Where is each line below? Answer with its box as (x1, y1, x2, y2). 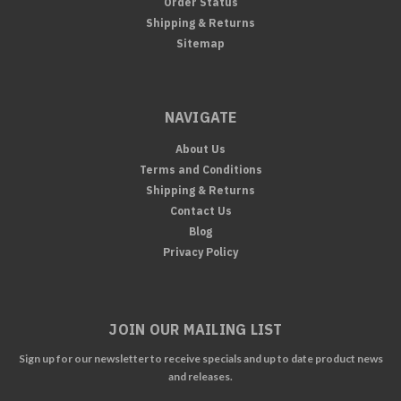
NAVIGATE (164, 107, 237, 126)
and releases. (168, 369, 233, 383)
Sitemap (176, 36, 225, 50)
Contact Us (169, 203, 232, 218)
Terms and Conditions (139, 162, 262, 176)
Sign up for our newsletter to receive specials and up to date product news (18, 351, 383, 365)
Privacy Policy (163, 244, 238, 259)
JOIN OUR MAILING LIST (109, 320, 283, 338)
